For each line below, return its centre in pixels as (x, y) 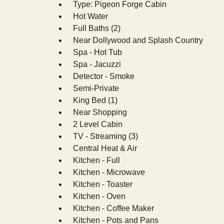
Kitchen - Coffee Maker (113, 208)
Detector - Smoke (104, 76)
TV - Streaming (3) (105, 136)
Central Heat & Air (105, 148)
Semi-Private (96, 88)
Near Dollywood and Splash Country (138, 40)
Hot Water (90, 16)
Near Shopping (100, 112)
